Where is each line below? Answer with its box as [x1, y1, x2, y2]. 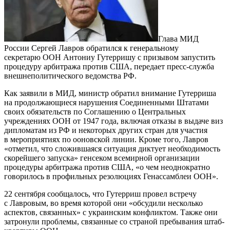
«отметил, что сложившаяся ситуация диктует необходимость [4, 144, 220, 153]
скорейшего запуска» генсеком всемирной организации [4, 153, 200, 162]
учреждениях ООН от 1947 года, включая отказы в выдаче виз [4, 116, 223, 125]
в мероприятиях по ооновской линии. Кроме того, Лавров [4, 135, 208, 144]
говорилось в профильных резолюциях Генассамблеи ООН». [4, 171, 218, 181]
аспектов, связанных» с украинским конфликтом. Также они [4, 207, 218, 217]
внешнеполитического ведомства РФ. [4, 71, 137, 80]
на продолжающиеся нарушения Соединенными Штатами [4, 98, 209, 107]
